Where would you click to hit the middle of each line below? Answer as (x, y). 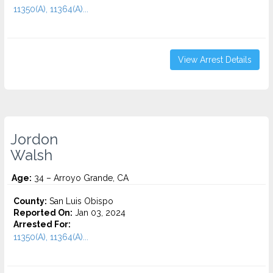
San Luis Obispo (80, 201)
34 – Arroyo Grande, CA (80, 178)
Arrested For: (42, 224)
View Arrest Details (215, 60)
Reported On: (43, 213)
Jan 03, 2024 (99, 213)
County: (30, 201)
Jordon (34, 140)
